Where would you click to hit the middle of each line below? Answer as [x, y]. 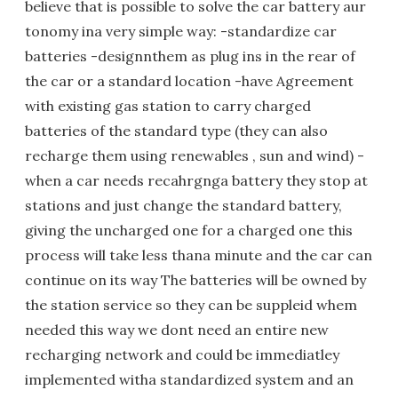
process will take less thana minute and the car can [199, 255]
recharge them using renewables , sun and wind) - [195, 155]
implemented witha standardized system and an [189, 379]
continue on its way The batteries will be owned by [195, 279]
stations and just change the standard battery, [183, 205]
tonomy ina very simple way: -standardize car [181, 31]
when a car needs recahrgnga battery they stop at [196, 180]
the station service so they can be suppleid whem [191, 304]
